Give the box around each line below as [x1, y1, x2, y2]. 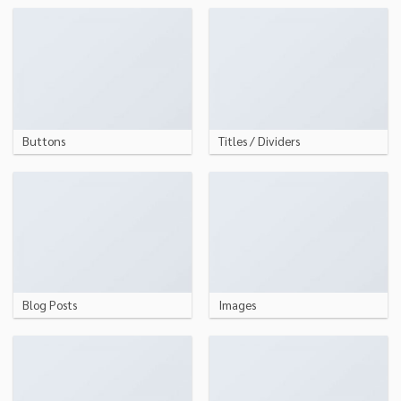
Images [218, 295, 256, 312]
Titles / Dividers [218, 132, 300, 149]
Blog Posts [21, 295, 77, 312]
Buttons [21, 132, 65, 149]
